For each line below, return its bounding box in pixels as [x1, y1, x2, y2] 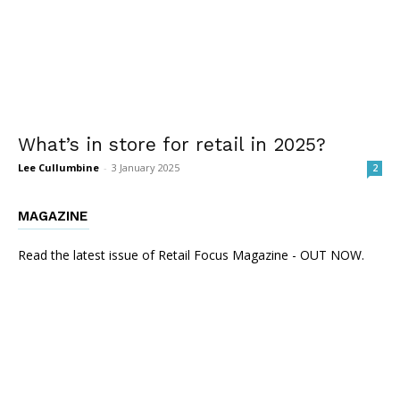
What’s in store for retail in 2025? [18, 133, 326, 155]
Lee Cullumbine [18, 161, 99, 174]
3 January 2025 [112, 161, 179, 174]
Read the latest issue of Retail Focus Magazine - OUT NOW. [18, 246, 364, 263]
